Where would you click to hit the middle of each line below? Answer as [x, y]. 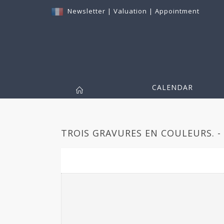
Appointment [177, 11]
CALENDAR [172, 87]
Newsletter [86, 11]
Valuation [130, 11]
